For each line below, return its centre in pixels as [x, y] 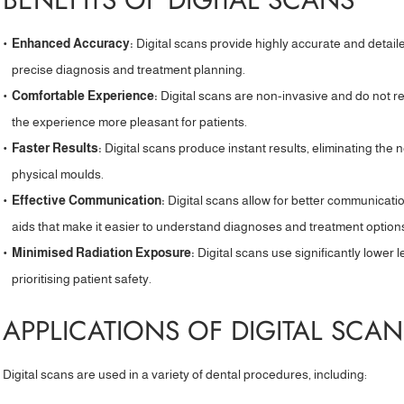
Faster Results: [57, 148]
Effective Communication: [89, 200]
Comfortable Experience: [85, 96]
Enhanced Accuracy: [73, 43]
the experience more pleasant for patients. [130, 122]
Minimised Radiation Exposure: [104, 252]
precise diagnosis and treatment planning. [129, 69]
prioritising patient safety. [82, 279]
